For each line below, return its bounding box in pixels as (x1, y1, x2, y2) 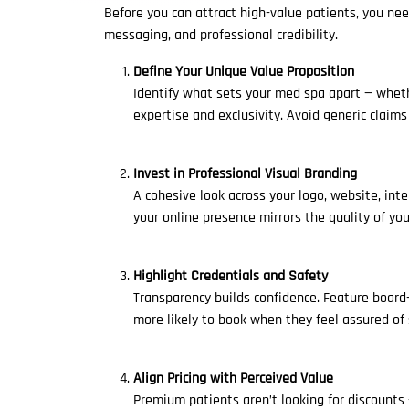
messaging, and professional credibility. (104, 26, 338, 45)
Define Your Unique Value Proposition (133, 62, 354, 81)
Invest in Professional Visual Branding (133, 164, 357, 184)
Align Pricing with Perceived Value (133, 369, 333, 388)
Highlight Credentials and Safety (133, 267, 328, 286)
